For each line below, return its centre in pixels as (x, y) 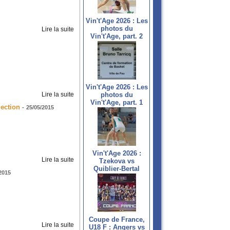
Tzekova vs (117, 161)
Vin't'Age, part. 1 (117, 103)
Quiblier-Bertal (117, 169)
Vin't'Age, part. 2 (117, 36)
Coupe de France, (117, 220)
